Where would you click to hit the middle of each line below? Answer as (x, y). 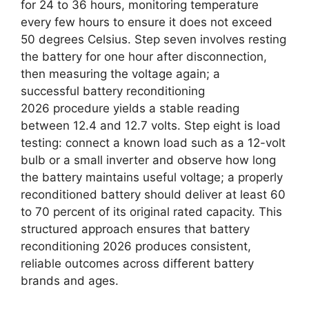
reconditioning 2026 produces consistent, (136, 247)
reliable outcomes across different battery (137, 264)
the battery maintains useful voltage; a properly (152, 178)
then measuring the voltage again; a (120, 74)
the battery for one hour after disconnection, (144, 57)
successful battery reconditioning (113, 91)
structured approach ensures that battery (135, 229)
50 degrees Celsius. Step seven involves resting (153, 40)
